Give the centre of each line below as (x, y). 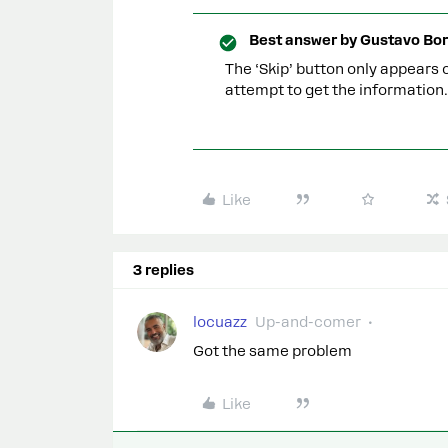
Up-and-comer (308, 322)
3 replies (163, 270)
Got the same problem (272, 351)
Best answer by (303, 40)
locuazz (220, 322)
